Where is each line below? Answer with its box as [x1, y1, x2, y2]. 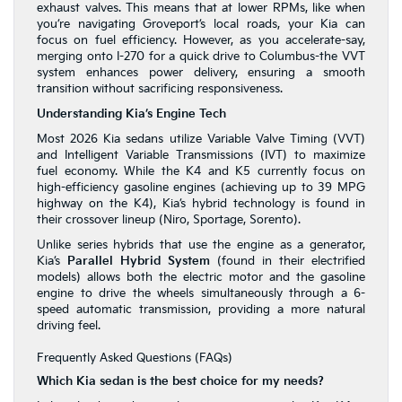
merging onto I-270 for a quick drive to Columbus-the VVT [37, 49, 365, 65]
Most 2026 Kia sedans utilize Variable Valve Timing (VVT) [37, 132, 365, 147]
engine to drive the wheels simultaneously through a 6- [37, 286, 365, 301]
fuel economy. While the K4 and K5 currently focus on [37, 164, 365, 179]
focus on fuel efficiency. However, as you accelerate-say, [37, 33, 365, 48]
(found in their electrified [210, 254, 365, 269]
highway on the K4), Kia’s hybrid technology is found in [37, 197, 365, 212]
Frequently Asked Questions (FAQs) [37, 351, 232, 366]
